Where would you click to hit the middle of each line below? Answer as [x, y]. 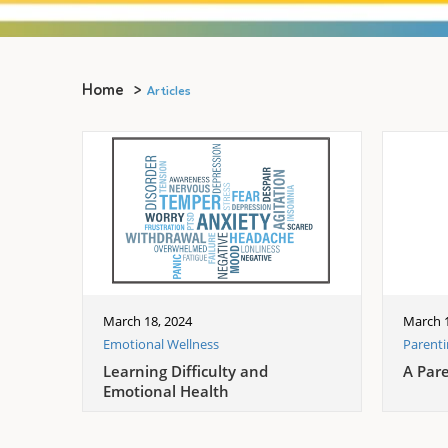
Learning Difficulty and [185, 370]
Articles [169, 91]
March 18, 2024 [147, 320]
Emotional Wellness [161, 343]
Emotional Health [166, 390]
